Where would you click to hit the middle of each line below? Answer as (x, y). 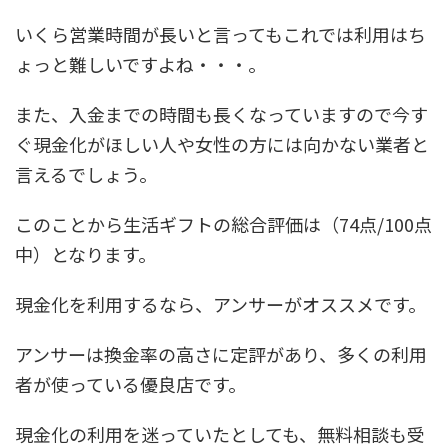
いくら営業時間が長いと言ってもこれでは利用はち (220, 34)
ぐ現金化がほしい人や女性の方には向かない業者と (222, 144)
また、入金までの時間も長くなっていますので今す (221, 114)
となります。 (103, 254)
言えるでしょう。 (86, 174)
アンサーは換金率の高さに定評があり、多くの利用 (221, 354)
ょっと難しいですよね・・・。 (140, 64)
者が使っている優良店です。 (130, 384)
